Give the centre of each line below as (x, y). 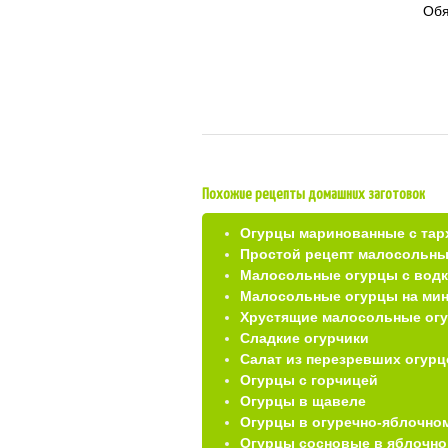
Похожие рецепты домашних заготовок (313, 194)
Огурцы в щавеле (303, 401)
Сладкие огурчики (304, 338)
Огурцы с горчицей (309, 380)
